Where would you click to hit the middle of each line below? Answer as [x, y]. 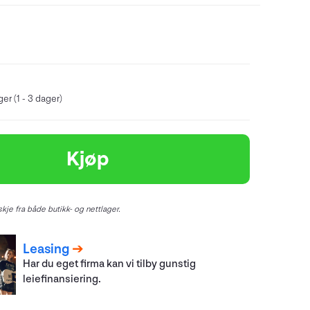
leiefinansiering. [62, 280]
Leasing [46, 249]
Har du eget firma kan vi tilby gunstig [110, 264]
